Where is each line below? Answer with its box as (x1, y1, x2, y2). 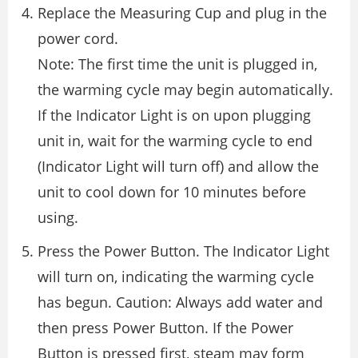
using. (38, 208, 78, 227)
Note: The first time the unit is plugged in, (38, 54, 317, 74)
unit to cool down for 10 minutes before (38, 182, 306, 201)
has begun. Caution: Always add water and (38, 292, 323, 312)
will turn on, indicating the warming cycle (38, 267, 314, 286)
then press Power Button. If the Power (38, 318, 293, 337)
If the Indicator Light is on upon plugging (38, 105, 311, 125)
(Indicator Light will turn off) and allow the (38, 157, 319, 176)
